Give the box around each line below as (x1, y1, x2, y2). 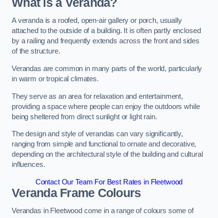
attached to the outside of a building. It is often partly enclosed (12, 27, 201, 35)
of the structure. (12, 47, 60, 55)
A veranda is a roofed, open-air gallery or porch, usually (12, 17, 182, 25)
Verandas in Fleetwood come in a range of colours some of (12, 207, 194, 215)
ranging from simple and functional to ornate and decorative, (12, 140, 197, 148)
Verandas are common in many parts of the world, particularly (12, 65, 202, 73)
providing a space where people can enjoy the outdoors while (12, 102, 200, 110)
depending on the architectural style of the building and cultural (12, 150, 203, 159)
